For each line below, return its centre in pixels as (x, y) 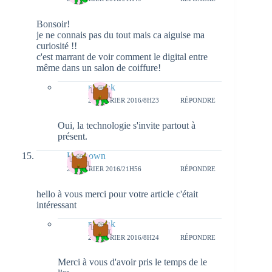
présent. (73, 136)
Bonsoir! (53, 24)
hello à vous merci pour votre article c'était (117, 194)
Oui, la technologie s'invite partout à (127, 125)
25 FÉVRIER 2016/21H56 (104, 169)
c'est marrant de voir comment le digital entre (122, 56)
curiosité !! (57, 46)
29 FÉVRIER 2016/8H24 (124, 237)
